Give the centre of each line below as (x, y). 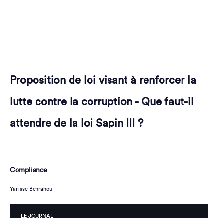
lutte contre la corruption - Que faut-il (102, 101)
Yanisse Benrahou (31, 189)
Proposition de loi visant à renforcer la (103, 80)
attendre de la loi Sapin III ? (76, 123)
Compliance (28, 170)
